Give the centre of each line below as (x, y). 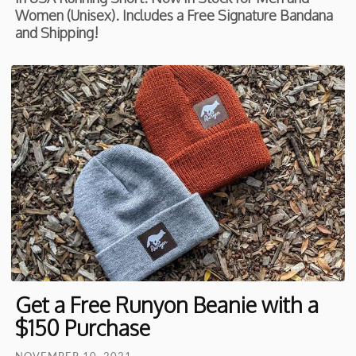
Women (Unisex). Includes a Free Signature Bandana (174, 15)
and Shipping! (57, 32)
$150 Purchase (83, 328)
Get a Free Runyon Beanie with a (167, 305)
